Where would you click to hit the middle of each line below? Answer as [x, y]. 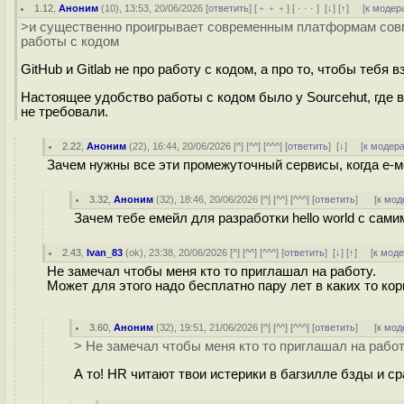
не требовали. [64, 111]
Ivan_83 [105, 252]
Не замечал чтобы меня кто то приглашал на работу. [211, 271]
